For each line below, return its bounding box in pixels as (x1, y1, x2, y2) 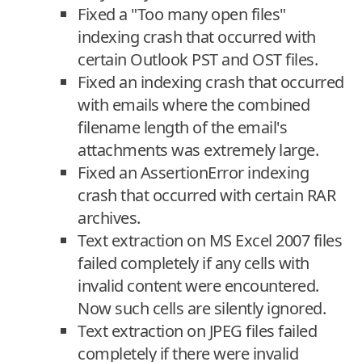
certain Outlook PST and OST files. (78, 48, 318, 71)
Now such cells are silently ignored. (78, 297, 326, 320)
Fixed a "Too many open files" (78, 3, 286, 26)
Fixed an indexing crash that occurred (78, 71, 344, 94)
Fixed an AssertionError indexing (78, 162, 309, 184)
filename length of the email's (78, 116, 287, 139)
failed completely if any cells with (78, 252, 309, 275)
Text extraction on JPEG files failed (78, 320, 317, 343)
